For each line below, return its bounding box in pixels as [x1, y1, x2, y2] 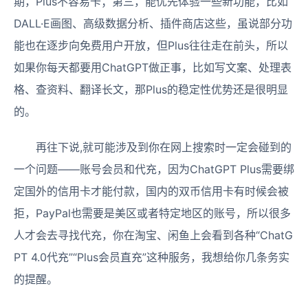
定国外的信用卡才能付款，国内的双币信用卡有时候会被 [14, 184, 289, 198]
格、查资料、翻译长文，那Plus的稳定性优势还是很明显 [14, 82, 288, 96]
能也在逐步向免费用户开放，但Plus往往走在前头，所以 [14, 38, 288, 52]
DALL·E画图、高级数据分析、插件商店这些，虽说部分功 [14, 16, 292, 30]
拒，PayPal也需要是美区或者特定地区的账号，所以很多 [14, 206, 291, 220]
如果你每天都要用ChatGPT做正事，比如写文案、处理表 [14, 60, 291, 74]
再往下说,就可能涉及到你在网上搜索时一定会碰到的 [36, 140, 291, 154]
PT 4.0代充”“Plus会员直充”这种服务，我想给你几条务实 [14, 250, 289, 264]
